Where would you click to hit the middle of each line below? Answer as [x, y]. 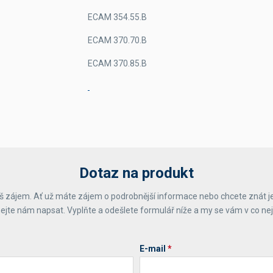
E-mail [154, 249]
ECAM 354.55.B [117, 17]
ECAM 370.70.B [117, 40]
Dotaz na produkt [136, 173]
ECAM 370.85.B [117, 63]
